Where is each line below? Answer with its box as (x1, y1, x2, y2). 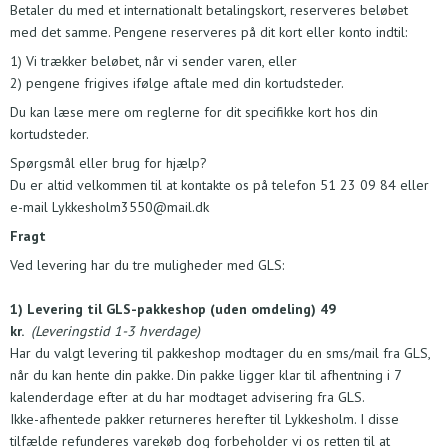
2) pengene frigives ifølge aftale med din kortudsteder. (10, 74, 347, 93)
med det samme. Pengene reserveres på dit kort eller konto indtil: (10, 23, 407, 42)
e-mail (10, 198, 52, 217)
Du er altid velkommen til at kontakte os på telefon (10, 176, 320, 195)
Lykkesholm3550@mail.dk (52, 198, 209, 217)
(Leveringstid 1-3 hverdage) (31, 322, 200, 341)
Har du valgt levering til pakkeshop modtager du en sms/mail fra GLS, (10, 344, 430, 363)
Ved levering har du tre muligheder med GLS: (10, 256, 284, 275)
